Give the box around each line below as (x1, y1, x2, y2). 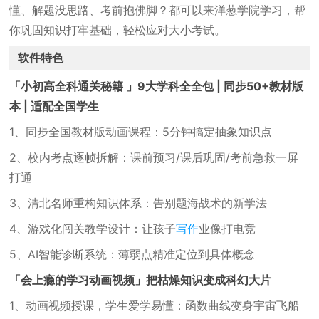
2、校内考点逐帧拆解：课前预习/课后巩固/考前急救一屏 (9, 150, 299, 164)
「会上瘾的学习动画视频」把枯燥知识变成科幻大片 (9, 273, 272, 287)
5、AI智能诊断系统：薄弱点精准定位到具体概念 (9, 247, 256, 261)
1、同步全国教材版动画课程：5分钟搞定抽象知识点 (9, 125, 273, 139)
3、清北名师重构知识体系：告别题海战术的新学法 (9, 196, 268, 210)
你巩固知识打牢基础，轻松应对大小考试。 (9, 23, 226, 37)
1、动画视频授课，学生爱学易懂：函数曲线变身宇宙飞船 (9, 298, 300, 313)
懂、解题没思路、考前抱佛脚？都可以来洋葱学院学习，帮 (9, 3, 306, 17)
